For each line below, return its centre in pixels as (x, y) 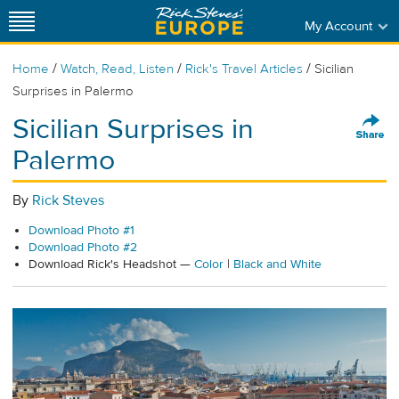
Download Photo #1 (81, 231)
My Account (338, 26)
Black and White (277, 265)
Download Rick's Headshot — (111, 265)
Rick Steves (68, 200)
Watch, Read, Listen (117, 69)
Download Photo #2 (83, 248)
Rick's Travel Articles (244, 69)
